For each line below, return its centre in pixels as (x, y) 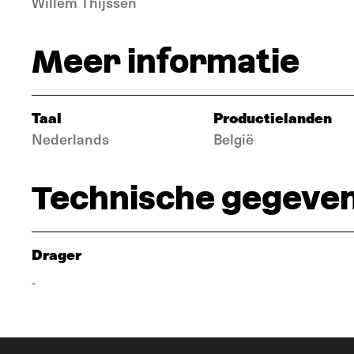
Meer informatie (166, 62)
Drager (56, 254)
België (233, 139)
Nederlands (70, 139)
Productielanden (273, 117)
